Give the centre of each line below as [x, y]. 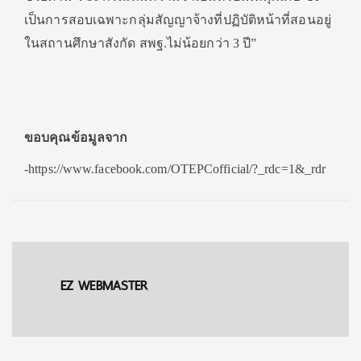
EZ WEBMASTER [104, 285]
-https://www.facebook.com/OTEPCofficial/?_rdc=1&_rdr [175, 168]
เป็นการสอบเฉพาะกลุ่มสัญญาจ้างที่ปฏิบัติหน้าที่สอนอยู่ [178, 19]
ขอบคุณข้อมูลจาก [76, 137]
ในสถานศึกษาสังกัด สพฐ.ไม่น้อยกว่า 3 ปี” [141, 43]
